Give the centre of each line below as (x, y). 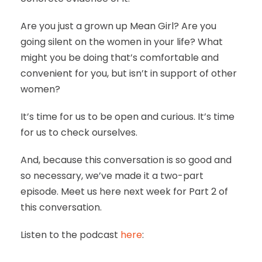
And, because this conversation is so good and (126, 160)
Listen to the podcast (70, 235)
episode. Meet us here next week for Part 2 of (124, 192)
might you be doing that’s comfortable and (120, 58)
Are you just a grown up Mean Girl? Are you (118, 26)
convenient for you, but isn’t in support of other (129, 74)
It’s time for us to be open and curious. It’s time (127, 117)
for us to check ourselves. (79, 133)
